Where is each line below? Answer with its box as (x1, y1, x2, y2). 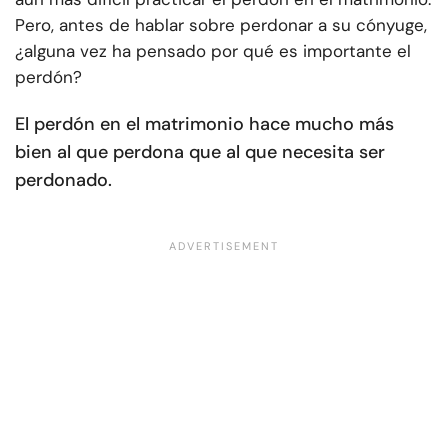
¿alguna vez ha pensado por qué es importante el (15, 40, 411, 63)
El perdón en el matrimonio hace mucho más (15, 112, 394, 137)
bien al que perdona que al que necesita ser (15, 140, 385, 165)
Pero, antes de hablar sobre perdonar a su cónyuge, (15, 14, 427, 37)
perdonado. (15, 168, 112, 193)
